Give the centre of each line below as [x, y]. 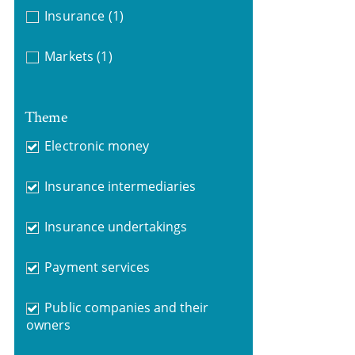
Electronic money [97, 145]
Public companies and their [127, 307]
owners [48, 324]
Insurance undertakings [116, 226]
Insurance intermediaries [120, 186]
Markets [69, 56]
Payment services [97, 267]
